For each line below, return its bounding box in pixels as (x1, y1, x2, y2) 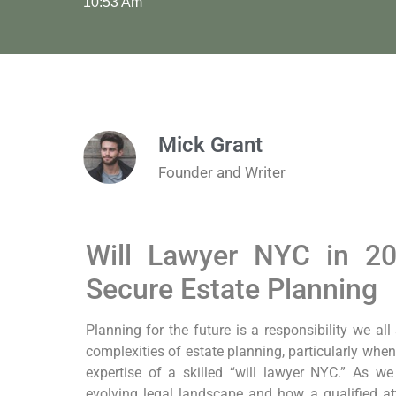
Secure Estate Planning (85, 271, 377, 306)
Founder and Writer (158, 163, 286, 181)
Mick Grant (158, 132, 263, 157)
